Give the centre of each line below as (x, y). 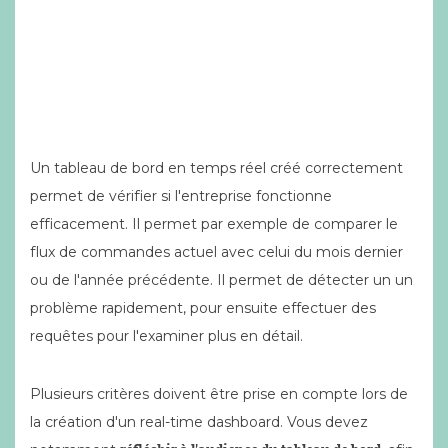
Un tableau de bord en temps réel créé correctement (216, 168)
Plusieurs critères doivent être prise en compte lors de (219, 394)
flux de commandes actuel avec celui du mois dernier (216, 252)
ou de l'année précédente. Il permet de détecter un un (221, 280)
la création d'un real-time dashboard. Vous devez (199, 422)
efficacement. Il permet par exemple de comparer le (214, 224)
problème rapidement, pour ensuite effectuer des (203, 308)
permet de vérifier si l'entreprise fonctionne (181, 196)
